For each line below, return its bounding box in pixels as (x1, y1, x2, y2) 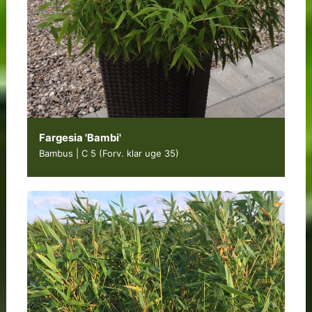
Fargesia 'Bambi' (38, 132, 121, 145)
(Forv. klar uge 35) (98, 148, 179, 159)
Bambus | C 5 (38, 148, 99, 159)
